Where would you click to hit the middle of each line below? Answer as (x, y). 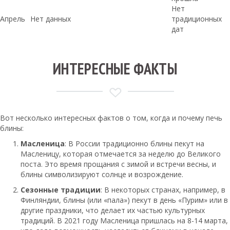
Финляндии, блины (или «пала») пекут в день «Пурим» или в (124, 200)
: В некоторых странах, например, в (163, 190)
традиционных (197, 19)
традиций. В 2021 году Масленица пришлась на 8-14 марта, (124, 221)
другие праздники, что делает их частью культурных (113, 210)
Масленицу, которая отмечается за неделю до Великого (121, 154)
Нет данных (51, 19)
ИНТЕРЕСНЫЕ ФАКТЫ (115, 69)
